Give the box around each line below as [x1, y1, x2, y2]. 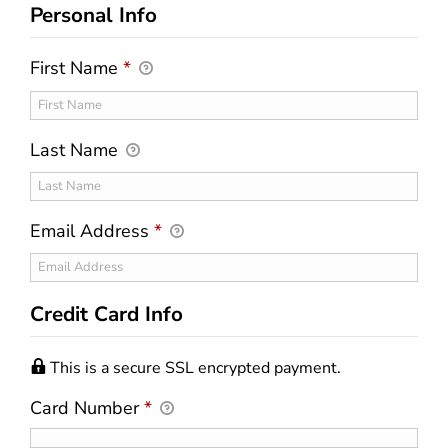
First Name [30, 56, 123, 81]
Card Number [30, 395, 144, 420]
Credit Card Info [30, 299, 183, 328]
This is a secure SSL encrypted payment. [50, 356, 341, 379]
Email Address [30, 218, 154, 243]
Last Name [30, 137, 123, 162]
